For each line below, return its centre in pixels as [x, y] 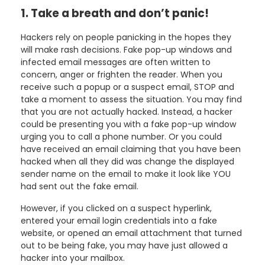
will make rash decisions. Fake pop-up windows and [126, 50]
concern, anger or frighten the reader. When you [122, 75]
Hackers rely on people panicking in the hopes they [126, 37]
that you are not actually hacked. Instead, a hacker [127, 112]
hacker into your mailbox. [73, 258]
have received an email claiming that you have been [131, 149]
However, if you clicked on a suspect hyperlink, [116, 208]
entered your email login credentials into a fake [119, 221]
